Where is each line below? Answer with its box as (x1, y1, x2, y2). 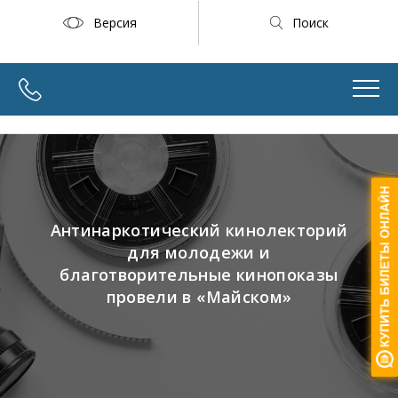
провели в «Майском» (106, 286, 292, 307)
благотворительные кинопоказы (60, 264, 338, 285)
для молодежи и (127, 242, 271, 263)
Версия (92, 13, 137, 31)
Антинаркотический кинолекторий (50, 219, 348, 241)
